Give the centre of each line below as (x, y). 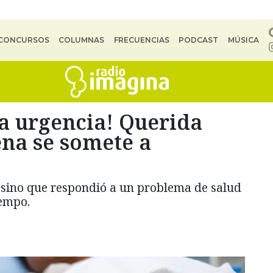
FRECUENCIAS (141, 40)
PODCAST (199, 40)
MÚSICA (243, 40)
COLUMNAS (82, 40)
